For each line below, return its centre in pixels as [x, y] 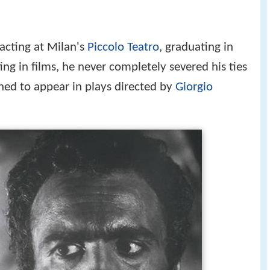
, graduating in [196, 61]
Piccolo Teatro [123, 61]
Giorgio [194, 101]
